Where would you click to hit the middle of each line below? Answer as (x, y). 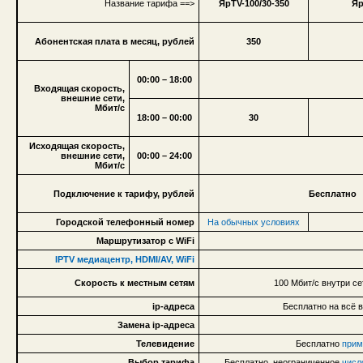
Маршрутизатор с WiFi (145, 240)
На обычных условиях (254, 222)
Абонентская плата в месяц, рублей (115, 41)
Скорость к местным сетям (135, 282)
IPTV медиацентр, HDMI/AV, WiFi (125, 259)
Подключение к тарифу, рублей (124, 193)
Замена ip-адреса (156, 325)
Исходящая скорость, (77, 145)
